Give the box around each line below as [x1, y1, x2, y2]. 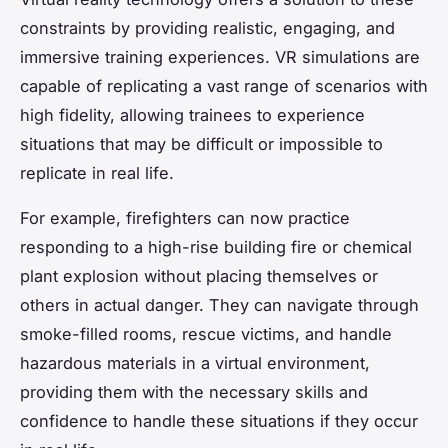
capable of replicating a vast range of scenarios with [20, 75, 428, 96]
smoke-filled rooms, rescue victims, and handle [20, 323, 392, 344]
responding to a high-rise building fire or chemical [20, 236, 412, 257]
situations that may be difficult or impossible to [20, 133, 383, 154]
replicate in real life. [20, 162, 174, 183]
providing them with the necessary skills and [20, 381, 368, 402]
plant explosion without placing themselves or [20, 265, 378, 286]
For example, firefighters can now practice [20, 207, 350, 228]
